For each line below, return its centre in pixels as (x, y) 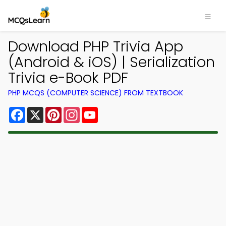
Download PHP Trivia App (96, 46)
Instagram (100, 111)
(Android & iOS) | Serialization (111, 62)
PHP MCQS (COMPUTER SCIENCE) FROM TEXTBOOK (96, 93)
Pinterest (80, 111)
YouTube (115, 111)
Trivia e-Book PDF (68, 78)
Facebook (45, 111)
